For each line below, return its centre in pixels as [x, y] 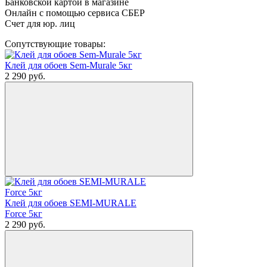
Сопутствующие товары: [55, 44]
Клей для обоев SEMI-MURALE [71, 203]
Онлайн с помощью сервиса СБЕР [75, 13]
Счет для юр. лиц [40, 24]
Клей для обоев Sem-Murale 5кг [69, 66]
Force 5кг [24, 214]
